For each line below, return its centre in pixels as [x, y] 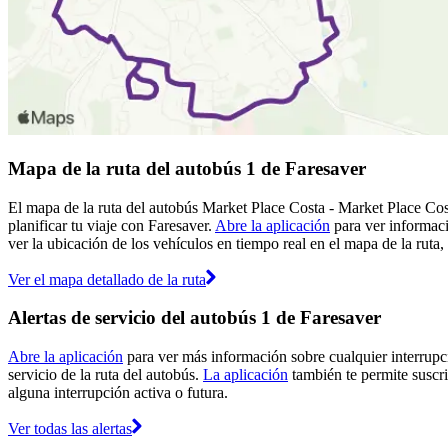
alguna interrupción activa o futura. [118, 393]
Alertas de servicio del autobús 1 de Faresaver [194, 318]
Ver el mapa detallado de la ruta [107, 279]
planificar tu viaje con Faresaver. [111, 225]
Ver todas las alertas [70, 429]
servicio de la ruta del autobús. [105, 375]
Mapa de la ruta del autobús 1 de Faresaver [187, 168]
